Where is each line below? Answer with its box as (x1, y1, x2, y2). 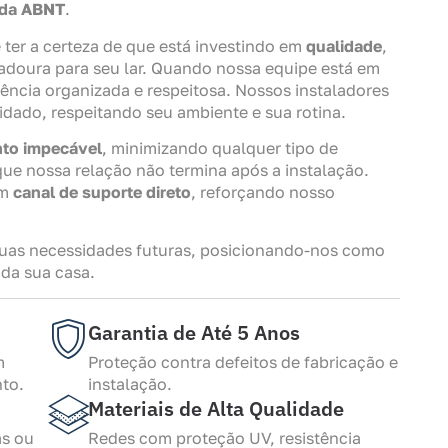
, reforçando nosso (191, 182, 335, 203)
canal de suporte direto (13, 182, 191, 203)
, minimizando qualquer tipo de (102, 138, 338, 159)
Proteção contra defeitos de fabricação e (88, 351, 398, 372)
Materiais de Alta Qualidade (88, 394, 344, 422)
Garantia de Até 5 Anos (88, 318, 300, 346)
